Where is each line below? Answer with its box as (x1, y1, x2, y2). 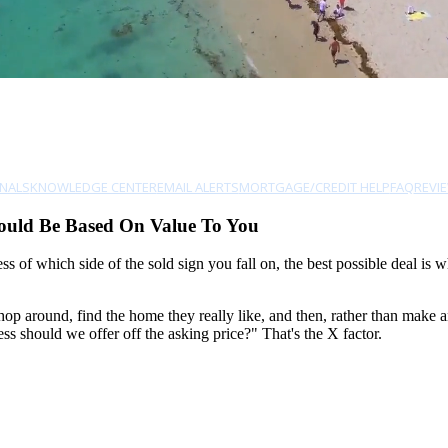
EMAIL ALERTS (156, 178, 239, 196)
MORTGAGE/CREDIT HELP (238, 178, 390, 196)
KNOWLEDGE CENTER (29, 178, 157, 196)
